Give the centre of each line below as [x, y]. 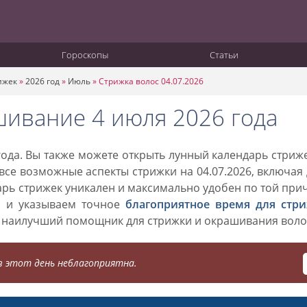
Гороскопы [85, 55]
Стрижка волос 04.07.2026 [151, 81]
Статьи [224, 55]
